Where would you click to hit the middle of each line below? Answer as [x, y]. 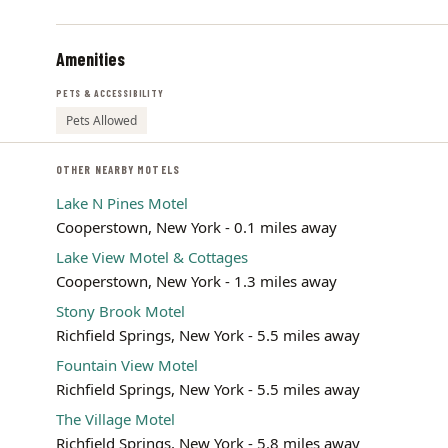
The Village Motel [115, 419]
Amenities [90, 59]
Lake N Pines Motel [122, 203]
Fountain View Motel [127, 365]
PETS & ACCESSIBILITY [110, 93]
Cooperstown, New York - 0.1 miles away [196, 227]
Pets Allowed [101, 120]
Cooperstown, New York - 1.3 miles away [196, 281]
